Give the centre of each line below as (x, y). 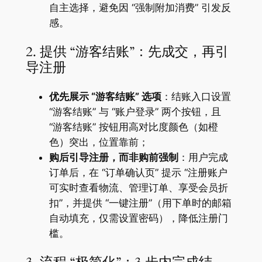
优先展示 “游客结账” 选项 (105, 96)
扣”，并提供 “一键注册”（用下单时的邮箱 (140, 203)
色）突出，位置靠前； (99, 142)
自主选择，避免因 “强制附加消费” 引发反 (140, 7)
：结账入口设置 (196, 96)
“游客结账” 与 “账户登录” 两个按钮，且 (135, 111)
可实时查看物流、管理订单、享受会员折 (138, 187)
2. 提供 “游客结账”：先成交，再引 (127, 51)
